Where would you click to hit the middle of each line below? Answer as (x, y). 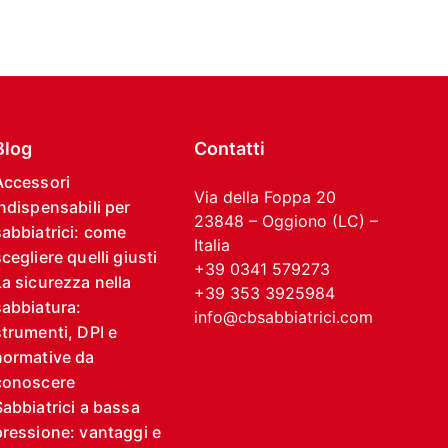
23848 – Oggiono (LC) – (286, 221)
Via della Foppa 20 (265, 197)
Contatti (230, 148)
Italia (212, 245)
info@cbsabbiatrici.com (284, 317)
